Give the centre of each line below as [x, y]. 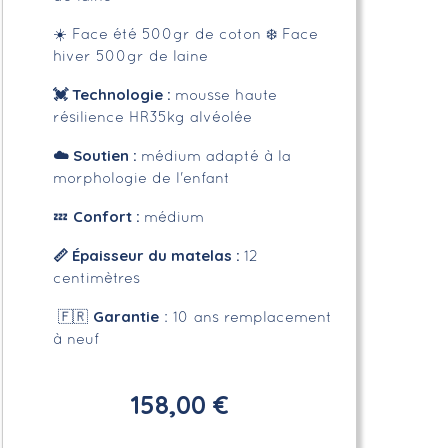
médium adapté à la [215, 156]
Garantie [125, 316]
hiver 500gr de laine [130, 56]
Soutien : [104, 155]
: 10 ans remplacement [245, 317]
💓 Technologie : [113, 94]
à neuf [75, 339]
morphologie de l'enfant [141, 178]
